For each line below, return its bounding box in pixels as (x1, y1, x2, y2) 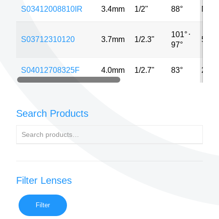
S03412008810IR (21, 4, 83, 13)
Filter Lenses (16, 175, 72, 186)
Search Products (16, 108, 88, 119)
